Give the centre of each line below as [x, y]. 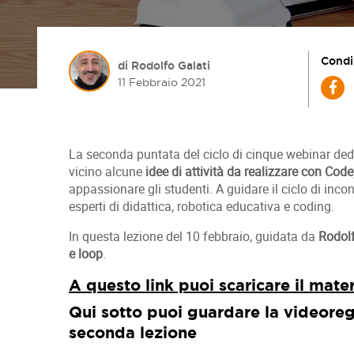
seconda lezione [133, 332]
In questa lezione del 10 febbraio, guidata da [194, 236]
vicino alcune [107, 171]
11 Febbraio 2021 [162, 82]
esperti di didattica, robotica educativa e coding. [201, 206]
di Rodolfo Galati [164, 66]
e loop [86, 254]
